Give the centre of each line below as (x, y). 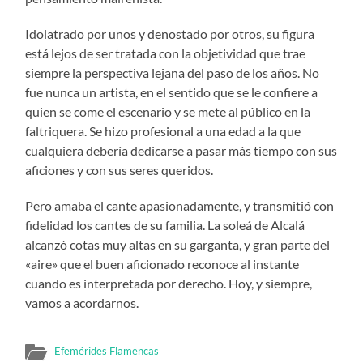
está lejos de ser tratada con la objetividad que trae (166, 53)
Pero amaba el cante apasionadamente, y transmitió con (180, 205)
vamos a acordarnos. (82, 302)
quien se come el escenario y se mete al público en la (168, 111)
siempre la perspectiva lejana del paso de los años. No (173, 72)
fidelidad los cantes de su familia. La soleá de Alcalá (165, 224)
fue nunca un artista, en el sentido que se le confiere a (172, 92)
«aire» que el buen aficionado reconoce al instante (162, 263)
